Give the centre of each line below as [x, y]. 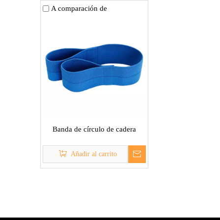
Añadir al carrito [94, 154]
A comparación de [79, 8]
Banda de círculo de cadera [94, 129]
